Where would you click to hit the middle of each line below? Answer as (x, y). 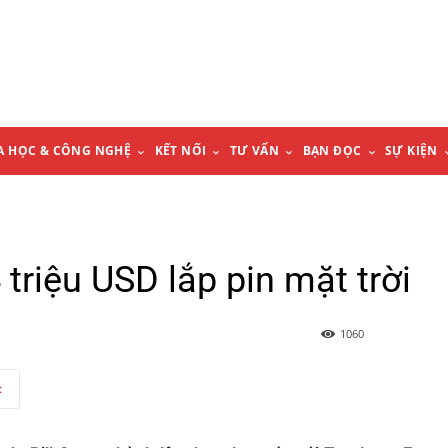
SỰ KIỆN (411, 151)
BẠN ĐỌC (332, 151)
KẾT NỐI (180, 151)
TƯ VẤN (254, 151)
